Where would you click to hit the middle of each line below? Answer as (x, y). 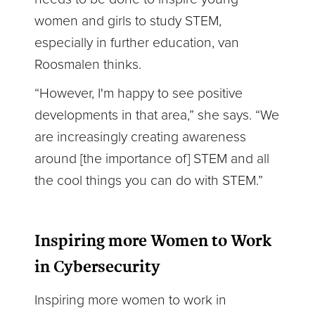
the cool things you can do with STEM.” (149, 180)
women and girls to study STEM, (128, 21)
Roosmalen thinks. (88, 64)
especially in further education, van (137, 43)
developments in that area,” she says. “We (157, 115)
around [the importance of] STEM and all (152, 159)
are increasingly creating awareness (141, 137)
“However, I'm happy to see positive (139, 93)
